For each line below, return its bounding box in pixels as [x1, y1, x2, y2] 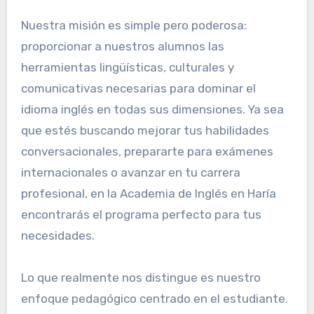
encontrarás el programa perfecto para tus [20, 207, 261, 221]
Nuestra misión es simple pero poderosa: [20, 18, 247, 32]
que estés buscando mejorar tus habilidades [20, 123, 269, 137]
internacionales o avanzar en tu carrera [20, 165, 240, 179]
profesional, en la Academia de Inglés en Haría [20, 186, 276, 200]
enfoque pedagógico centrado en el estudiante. [20, 291, 288, 306]
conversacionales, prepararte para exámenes [20, 144, 273, 158]
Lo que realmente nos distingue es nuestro [20, 270, 261, 285]
